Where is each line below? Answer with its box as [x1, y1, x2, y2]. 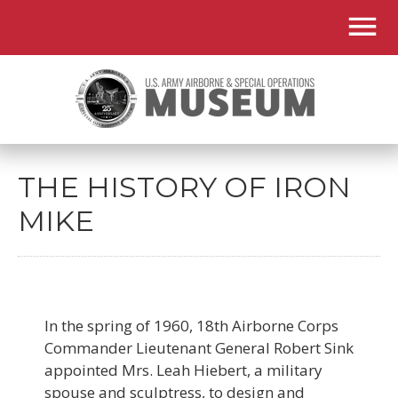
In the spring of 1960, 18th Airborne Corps [44, 315, 338, 336]
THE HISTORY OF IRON [18, 170, 351, 204]
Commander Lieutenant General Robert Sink [44, 338, 354, 358]
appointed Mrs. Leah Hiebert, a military [44, 360, 322, 380]
